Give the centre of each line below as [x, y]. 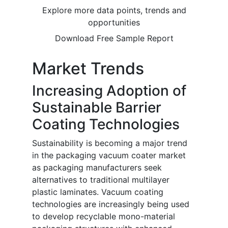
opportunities [114, 23]
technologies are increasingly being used [111, 204]
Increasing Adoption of [109, 91]
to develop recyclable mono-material [104, 217]
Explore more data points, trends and [114, 10]
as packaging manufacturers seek [97, 168]
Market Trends [88, 69]
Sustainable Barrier [97, 108]
